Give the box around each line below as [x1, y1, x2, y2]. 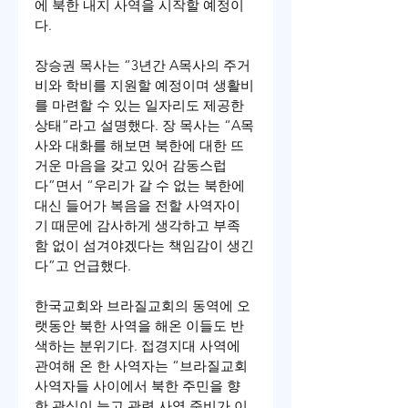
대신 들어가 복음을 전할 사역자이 [35, 197, 240, 215]
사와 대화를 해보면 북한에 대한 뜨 [35, 137, 244, 155]
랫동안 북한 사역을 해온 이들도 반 [35, 317, 244, 335]
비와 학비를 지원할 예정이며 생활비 [35, 76, 254, 95]
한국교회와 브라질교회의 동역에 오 [35, 297, 250, 315]
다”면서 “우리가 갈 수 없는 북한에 [35, 177, 249, 195]
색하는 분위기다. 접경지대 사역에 [35, 337, 244, 355]
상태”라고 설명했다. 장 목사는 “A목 [35, 117, 254, 135]
